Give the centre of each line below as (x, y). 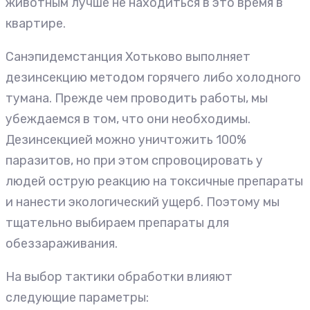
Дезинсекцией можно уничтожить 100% (126, 139)
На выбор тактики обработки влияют (119, 276)
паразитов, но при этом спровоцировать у (134, 160)
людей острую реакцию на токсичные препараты (154, 181)
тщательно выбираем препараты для (117, 222)
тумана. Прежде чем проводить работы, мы (137, 98)
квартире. (36, 23)
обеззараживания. (62, 243)
